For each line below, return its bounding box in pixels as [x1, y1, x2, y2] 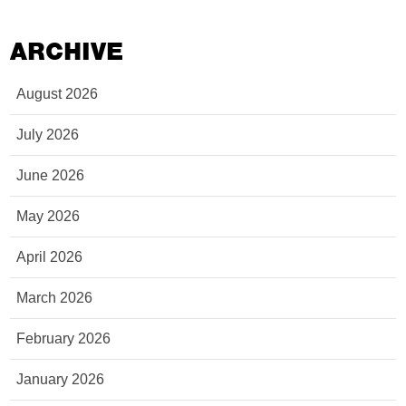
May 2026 [16, 208, 81, 224]
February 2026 [16, 331, 111, 346]
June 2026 [16, 168, 85, 183]
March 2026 [16, 290, 93, 305]
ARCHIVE [10, 36, 124, 67]
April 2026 [16, 249, 83, 265]
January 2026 [16, 372, 105, 387]
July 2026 [16, 127, 80, 142]
